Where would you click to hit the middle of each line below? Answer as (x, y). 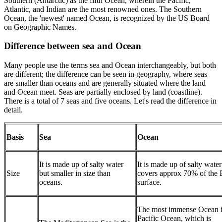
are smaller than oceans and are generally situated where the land (105, 83)
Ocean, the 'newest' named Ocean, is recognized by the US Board (107, 18)
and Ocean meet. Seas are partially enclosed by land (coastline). (103, 92)
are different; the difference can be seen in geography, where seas (106, 74)
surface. (149, 182)
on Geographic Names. (41, 27)
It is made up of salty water (81, 164)
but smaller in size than (75, 173)
